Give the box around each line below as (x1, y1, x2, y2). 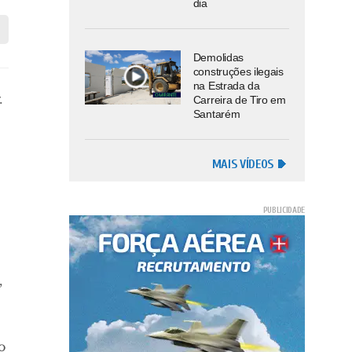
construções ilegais (192, 65, 284, 79)
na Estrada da (192, 79, 260, 93)
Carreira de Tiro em (192, 93, 286, 107)
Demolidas (192, 51, 244, 64)
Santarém (192, 108, 240, 121)
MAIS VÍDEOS (211, 157, 273, 172)
